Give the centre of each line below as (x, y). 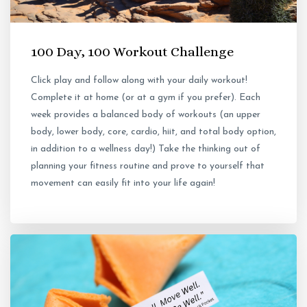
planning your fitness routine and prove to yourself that (148, 167)
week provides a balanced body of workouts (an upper (146, 115)
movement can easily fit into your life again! (123, 184)
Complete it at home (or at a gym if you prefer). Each (146, 98)
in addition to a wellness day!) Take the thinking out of (146, 149)
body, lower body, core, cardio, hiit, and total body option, (153, 132)
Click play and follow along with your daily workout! (139, 81)
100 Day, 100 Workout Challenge (132, 52)
